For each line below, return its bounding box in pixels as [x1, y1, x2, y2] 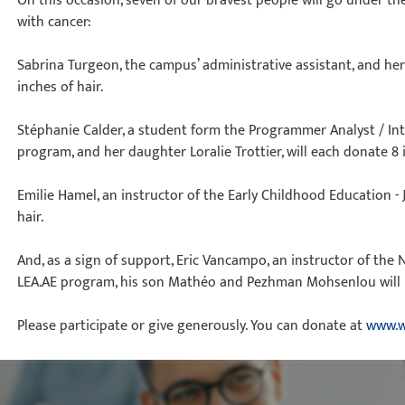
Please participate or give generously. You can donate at [17, 314, 367, 338]
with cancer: [17, 10, 92, 34]
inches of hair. [17, 75, 104, 99]
